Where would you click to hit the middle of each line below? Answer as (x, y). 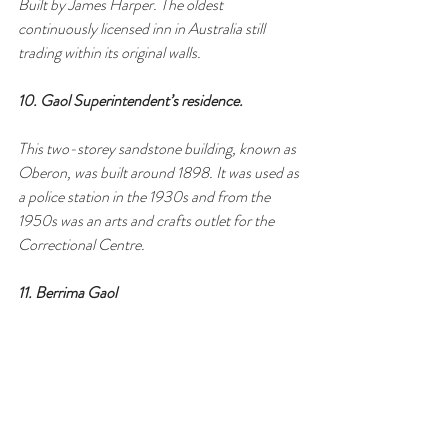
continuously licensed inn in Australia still (143, 28)
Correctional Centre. (81, 244)
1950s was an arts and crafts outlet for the (147, 220)
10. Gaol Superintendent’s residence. (130, 100)
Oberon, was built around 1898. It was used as (160, 172)
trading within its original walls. (109, 52)
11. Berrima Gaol (69, 292)
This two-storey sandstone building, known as (158, 148)
